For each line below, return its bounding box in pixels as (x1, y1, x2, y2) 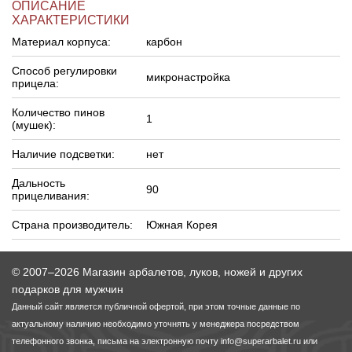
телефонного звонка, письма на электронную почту (12, 336, 221, 346)
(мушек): (12, 119, 56, 131)
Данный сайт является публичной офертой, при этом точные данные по (12, 302, 300, 311)
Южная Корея (146, 218, 218, 231)
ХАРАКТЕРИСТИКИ (12, 13, 130, 27)
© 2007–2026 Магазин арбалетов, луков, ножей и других (12, 266, 302, 278)
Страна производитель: (12, 218, 133, 231)
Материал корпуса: (12, 35, 111, 48)
